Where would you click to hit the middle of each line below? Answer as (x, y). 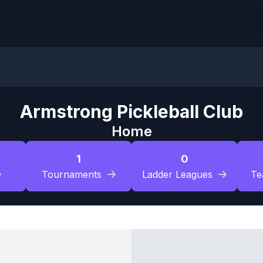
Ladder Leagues (177, 174)
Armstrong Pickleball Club (131, 112)
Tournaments (72, 174)
